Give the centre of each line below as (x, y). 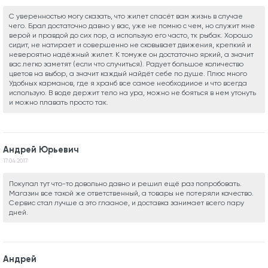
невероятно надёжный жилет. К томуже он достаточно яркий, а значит (131, 55)
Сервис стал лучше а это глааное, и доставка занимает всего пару (126, 202)
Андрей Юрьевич (41, 149)
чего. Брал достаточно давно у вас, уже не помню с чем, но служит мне (132, 26)
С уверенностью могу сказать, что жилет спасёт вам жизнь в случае (126, 16)
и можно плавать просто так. (58, 103)
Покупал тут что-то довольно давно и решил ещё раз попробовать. (125, 183)
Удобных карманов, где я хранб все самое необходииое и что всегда (128, 83)
